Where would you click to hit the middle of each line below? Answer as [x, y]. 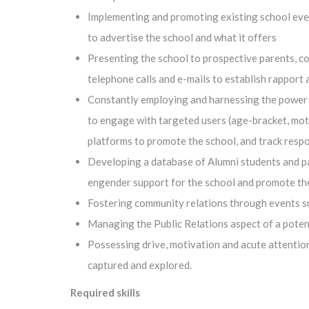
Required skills [105, 292]
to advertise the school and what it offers [182, 37]
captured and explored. [140, 265]
